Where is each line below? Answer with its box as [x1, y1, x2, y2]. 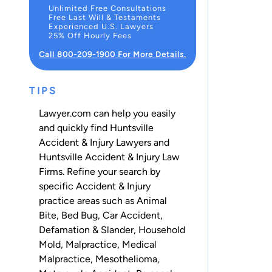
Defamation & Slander [39, 224, 134, 236]
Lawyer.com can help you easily [39, 107, 175, 120]
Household [138, 224, 185, 236]
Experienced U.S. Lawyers [49, 21, 154, 31]
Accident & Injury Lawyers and [39, 137, 169, 149]
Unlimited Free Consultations [49, 3, 166, 13]
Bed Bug [61, 209, 98, 222]
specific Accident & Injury [39, 180, 151, 192]
